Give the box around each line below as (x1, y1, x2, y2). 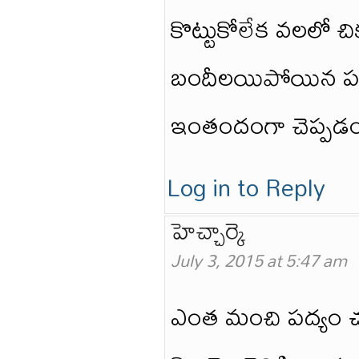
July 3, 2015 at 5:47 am (171, 243, 347, 278)
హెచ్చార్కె (171, 207, 245, 253)
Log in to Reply (167, 163, 325, 212)
